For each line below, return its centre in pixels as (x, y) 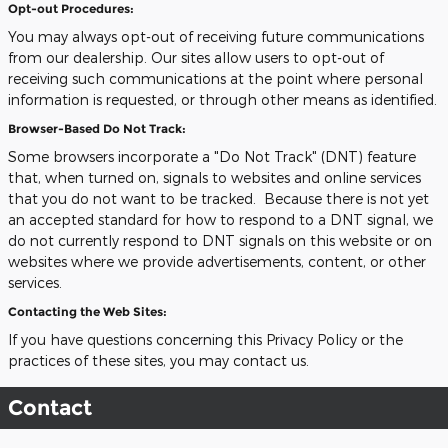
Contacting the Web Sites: (87, 311)
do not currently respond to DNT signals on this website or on (220, 240)
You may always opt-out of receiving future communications (216, 36)
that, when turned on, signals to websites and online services (214, 177)
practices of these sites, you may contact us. (158, 360)
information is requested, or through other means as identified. (222, 99)
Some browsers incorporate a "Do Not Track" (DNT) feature (212, 156)
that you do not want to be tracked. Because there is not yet (218, 198)
